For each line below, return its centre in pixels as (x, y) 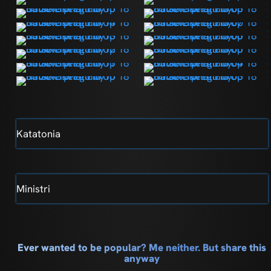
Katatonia (38, 133)
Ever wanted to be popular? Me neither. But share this (142, 247)
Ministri (33, 188)
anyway (142, 258)
